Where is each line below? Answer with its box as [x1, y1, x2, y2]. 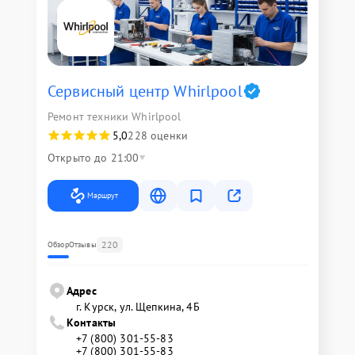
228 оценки [128, 128, 188, 143]
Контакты [67, 315, 116, 330]
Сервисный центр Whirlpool [48, 81, 242, 101]
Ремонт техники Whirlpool [48, 109, 181, 124]
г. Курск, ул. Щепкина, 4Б [76, 300, 200, 314]
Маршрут [87, 190, 118, 200]
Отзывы [68, 239, 97, 250]
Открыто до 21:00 [48, 151, 139, 165]
